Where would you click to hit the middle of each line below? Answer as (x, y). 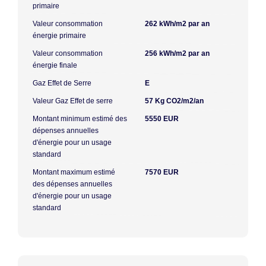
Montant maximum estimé (74, 172)
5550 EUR (162, 118)
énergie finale (55, 65)
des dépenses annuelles (72, 184)
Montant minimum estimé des (80, 118)
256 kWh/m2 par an (177, 53)
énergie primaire (59, 35)
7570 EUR (162, 172)
